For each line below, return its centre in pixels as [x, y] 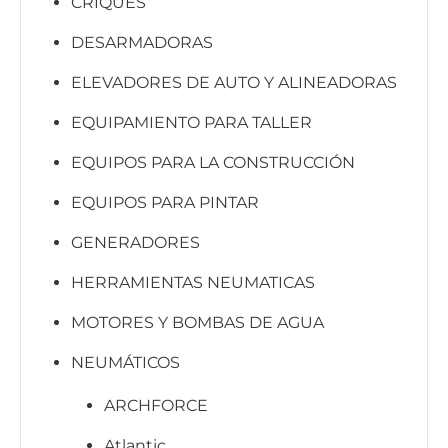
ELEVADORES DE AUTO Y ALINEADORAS [234, 82]
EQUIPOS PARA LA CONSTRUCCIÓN [213, 162]
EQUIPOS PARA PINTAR [165, 202]
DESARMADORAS [142, 42]
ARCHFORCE [155, 405]
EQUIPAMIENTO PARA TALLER [191, 122]
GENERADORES [135, 242]
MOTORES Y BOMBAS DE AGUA [197, 322]
